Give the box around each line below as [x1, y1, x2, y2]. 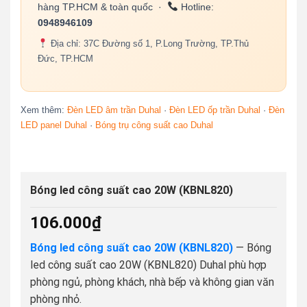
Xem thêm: [20, 105, 67, 116]
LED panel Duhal [20, 120, 87, 131]
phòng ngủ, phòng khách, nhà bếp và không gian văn [29, 275, 274, 288]
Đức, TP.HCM [37, 53, 93, 64]
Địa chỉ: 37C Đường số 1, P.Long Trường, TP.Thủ [47, 38, 249, 49]
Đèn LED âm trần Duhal [66, 105, 161, 116]
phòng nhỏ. [29, 292, 82, 306]
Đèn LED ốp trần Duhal [169, 105, 260, 116]
